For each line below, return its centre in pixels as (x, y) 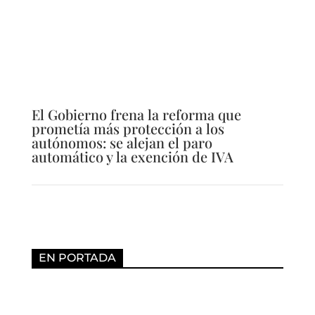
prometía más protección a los (128, 129)
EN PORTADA (77, 258)
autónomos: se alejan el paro (122, 143)
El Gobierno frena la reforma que (136, 115)
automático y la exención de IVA (132, 157)
